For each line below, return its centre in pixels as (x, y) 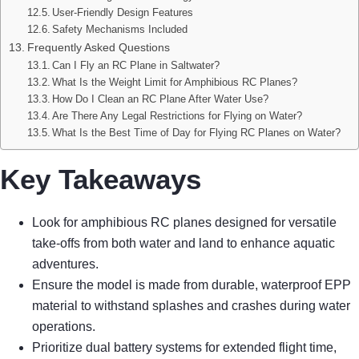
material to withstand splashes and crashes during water (191, 306)
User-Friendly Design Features (123, 12)
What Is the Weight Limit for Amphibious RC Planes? (175, 82)
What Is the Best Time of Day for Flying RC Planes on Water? (197, 132)
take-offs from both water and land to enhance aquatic (184, 244)
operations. (64, 327)
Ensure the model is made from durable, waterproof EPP (192, 285)
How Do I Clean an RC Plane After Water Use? (161, 99)
